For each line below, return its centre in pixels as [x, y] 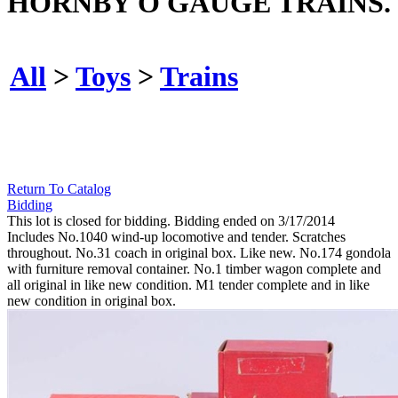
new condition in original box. [92, 301]
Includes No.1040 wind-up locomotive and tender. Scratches [176, 237]
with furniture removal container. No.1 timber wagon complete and [194, 269]
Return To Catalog [59, 189]
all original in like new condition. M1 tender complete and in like [188, 285]
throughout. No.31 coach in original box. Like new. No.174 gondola [199, 253]
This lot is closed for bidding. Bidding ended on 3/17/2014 [171, 221]
